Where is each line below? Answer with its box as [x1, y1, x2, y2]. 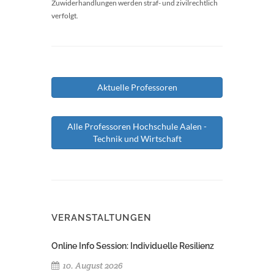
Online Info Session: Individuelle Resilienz [51, 241, 214, 251]
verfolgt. [51, 11, 78, 20]
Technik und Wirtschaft [92, 133, 182, 144]
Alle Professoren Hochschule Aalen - [67, 121, 207, 131]
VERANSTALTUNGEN [51, 212, 152, 223]
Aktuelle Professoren [97, 82, 177, 92]
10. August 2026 [61, 260, 123, 271]
